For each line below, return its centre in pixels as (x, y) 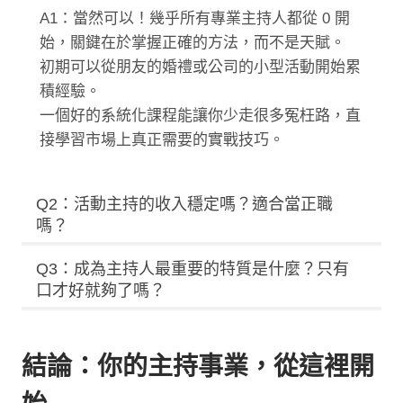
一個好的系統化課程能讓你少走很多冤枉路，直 (200, 116)
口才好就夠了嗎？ (101, 291)
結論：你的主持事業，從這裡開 (198, 367)
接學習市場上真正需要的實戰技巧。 (162, 140)
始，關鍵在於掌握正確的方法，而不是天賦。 (193, 43)
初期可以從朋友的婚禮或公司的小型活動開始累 (200, 67)
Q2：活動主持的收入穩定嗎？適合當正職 (184, 205)
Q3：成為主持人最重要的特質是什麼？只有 (193, 269)
